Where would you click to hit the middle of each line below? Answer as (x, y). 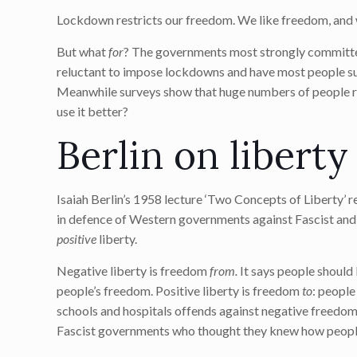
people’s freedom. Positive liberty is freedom (180, 290)
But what (83, 51)
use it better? (93, 111)
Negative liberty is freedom (133, 271)
